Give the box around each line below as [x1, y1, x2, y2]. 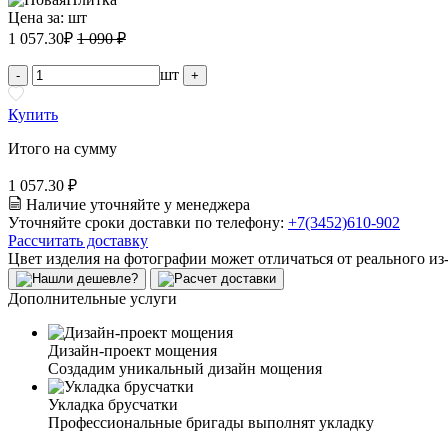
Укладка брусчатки [48, 395, 178, 413]
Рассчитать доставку [8, 231, 148, 249]
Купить [8, 105, 58, 123]
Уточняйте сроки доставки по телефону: [8, 213, 288, 231]
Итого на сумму [8, 139, 117, 157]
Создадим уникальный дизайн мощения [48, 359, 322, 377]
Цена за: [8, 8, 68, 26]
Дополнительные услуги [8, 289, 177, 307]
